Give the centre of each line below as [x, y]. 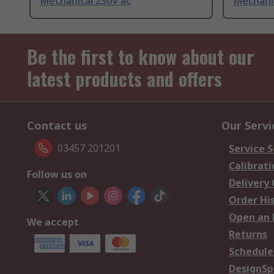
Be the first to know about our [140, 57]
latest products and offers [124, 79]
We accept [53, 222]
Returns [248, 235]
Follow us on [57, 175]
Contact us [57, 126]
